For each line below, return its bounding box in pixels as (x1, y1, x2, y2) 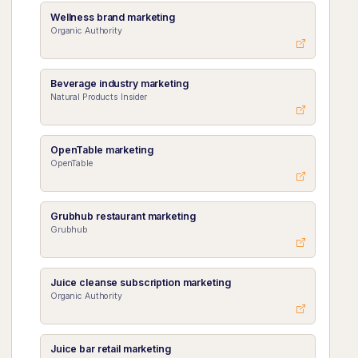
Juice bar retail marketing (50, 342, 171, 355)
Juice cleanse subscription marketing (50, 276, 231, 288)
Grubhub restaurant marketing (50, 209, 196, 222)
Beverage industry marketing (50, 77, 189, 89)
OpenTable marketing (50, 143, 153, 156)
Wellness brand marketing (50, 10, 175, 23)
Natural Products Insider (50, 91, 147, 102)
